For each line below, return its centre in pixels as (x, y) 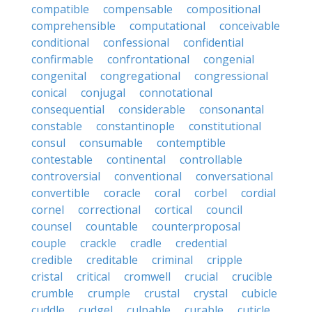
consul (48, 143)
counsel (52, 226)
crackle (98, 243)
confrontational (148, 59)
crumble (53, 293)
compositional (224, 9)
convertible (61, 193)
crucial (201, 276)
